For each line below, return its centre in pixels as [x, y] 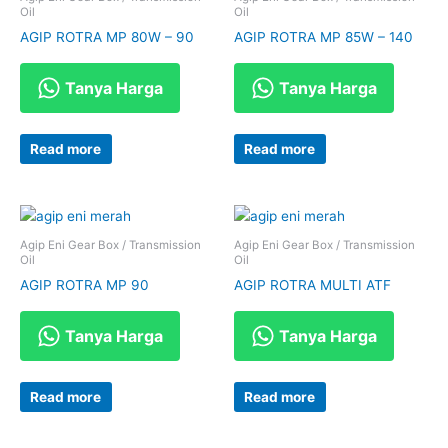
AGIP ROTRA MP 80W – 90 [107, 37]
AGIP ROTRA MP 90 [84, 285]
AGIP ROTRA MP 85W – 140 [323, 37]
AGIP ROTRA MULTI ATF [312, 285]
